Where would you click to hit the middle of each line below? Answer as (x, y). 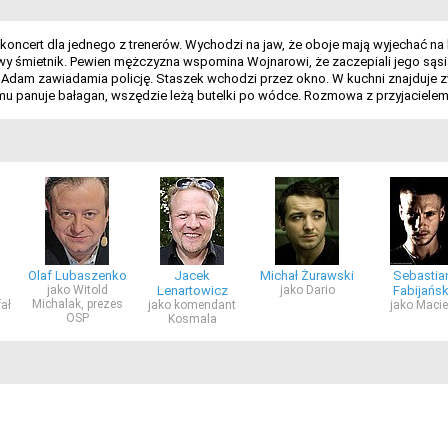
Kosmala (192, 319)
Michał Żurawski (307, 275)
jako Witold (77, 290)
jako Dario (307, 290)
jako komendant (192, 305)
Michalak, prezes (77, 304)
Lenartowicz (192, 290)
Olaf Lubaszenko (77, 275)
